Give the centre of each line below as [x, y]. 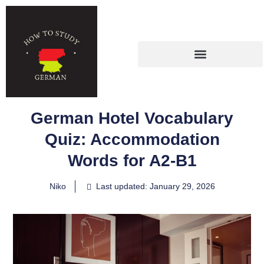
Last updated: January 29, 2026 [155, 186]
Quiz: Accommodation [132, 139]
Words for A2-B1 [132, 161]
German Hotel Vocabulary [132, 118]
